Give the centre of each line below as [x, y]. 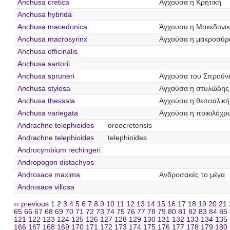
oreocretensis [130, 125]
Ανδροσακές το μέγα [192, 175]
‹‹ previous [32, 204]
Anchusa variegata [47, 113]
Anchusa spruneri [46, 76]
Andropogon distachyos [55, 162]
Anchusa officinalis [47, 51]
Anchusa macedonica [52, 27]
